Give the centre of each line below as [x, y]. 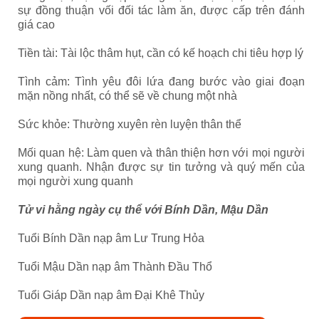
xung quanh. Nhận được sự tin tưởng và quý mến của [161, 167]
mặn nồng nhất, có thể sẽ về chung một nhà [127, 96]
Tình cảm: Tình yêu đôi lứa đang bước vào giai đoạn [161, 82]
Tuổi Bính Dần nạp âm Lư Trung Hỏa [111, 238]
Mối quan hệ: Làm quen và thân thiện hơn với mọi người [161, 153]
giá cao [36, 25]
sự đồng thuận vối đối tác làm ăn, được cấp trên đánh [161, 10]
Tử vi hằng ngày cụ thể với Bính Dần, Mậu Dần [143, 210]
